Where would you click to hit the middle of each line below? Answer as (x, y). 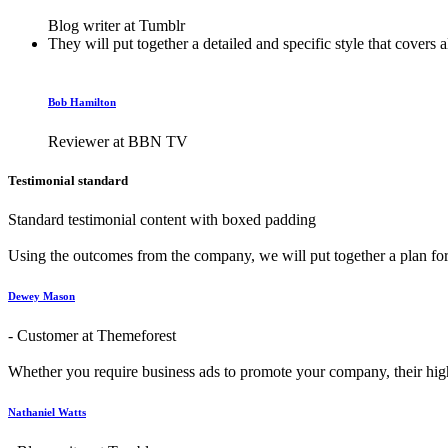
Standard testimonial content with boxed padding (162, 220)
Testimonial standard (68, 181)
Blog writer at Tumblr (116, 26)
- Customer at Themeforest (92, 336)
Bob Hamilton (82, 102)
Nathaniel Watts (47, 412)
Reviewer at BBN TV (118, 142)
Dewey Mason (41, 296)
